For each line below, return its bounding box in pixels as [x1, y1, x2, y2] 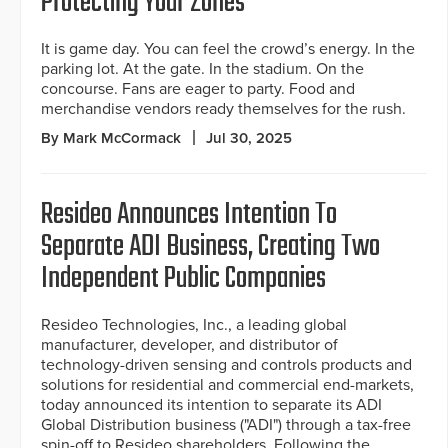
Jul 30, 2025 [206, 129, 292, 148]
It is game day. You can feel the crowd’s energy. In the [41, 39, 415, 60]
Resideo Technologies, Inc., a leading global [41, 315, 347, 336]
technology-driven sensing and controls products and [41, 355, 412, 376]
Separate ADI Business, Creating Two [41, 224, 380, 271]
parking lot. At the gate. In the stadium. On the [41, 59, 364, 80]
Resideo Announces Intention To [41, 192, 337, 239]
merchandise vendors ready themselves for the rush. [41, 99, 406, 120]
